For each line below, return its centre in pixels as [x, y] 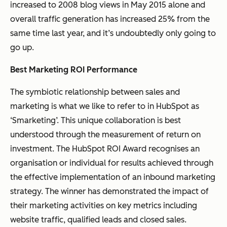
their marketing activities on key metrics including [104, 205]
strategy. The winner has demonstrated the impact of [109, 191]
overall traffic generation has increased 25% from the [110, 19]
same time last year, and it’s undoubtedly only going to [113, 33]
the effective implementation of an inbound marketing [113, 177]
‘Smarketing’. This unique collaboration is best [96, 120]
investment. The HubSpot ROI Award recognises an [105, 148]
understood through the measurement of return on [105, 134]
